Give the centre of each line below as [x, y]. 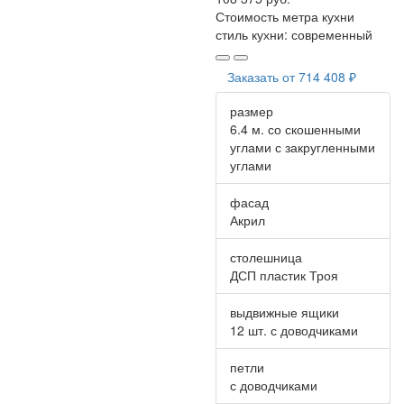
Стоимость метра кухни [285, 16]
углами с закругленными [303, 147]
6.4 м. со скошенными [295, 129]
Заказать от [263, 76]
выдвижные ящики [285, 312]
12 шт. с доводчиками [294, 330]
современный [332, 34]
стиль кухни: [253, 34]
